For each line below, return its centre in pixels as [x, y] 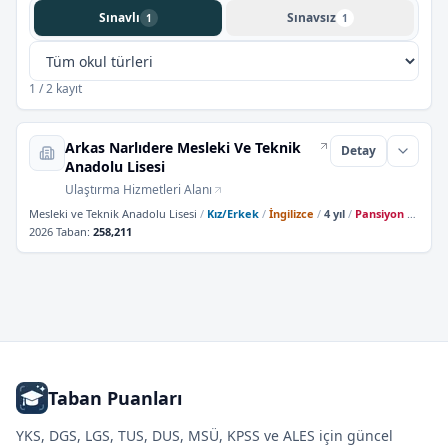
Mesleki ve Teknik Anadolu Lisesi [113, 213]
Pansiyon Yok [381, 213]
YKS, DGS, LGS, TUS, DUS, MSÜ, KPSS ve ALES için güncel [204, 435]
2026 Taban [58, 231]
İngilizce [291, 213]
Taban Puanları [115, 398]
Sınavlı [119, 17]
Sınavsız [311, 17]
